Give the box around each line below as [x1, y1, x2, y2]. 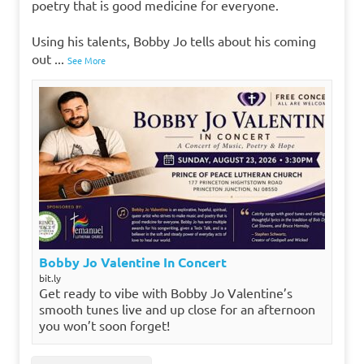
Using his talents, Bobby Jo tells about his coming [32, 32, 316, 49]
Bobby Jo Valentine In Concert [39, 253, 227, 271]
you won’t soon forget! [39, 316, 170, 333]
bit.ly [39, 271, 61, 284]
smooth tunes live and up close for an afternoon [39, 300, 315, 317]
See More [67, 53, 106, 67]
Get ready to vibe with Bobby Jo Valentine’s [39, 284, 292, 301]
